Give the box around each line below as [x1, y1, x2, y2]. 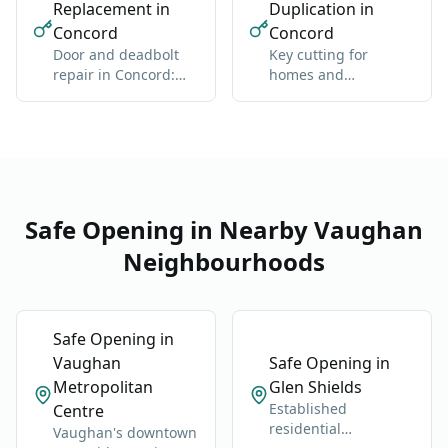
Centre [53, 400, 104, 423]
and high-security [269, 125, 388, 145]
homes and [269, 65, 344, 85]
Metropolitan [53, 376, 153, 399]
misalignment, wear [53, 105, 187, 125]
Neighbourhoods [123, 245, 325, 279]
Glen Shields [269, 376, 362, 399]
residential [269, 419, 341, 439]
